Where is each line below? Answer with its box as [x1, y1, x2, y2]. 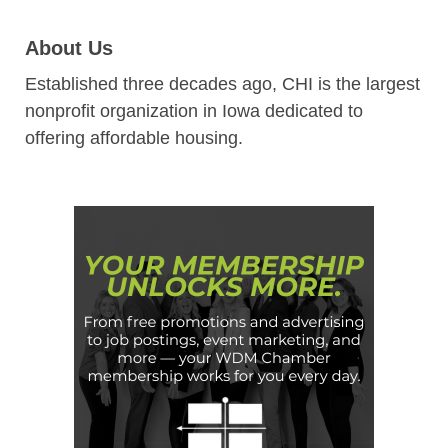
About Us [25, 36, 113, 59]
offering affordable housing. [25, 127, 243, 148]
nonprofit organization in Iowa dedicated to [25, 100, 363, 121]
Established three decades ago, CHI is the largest [25, 73, 420, 94]
